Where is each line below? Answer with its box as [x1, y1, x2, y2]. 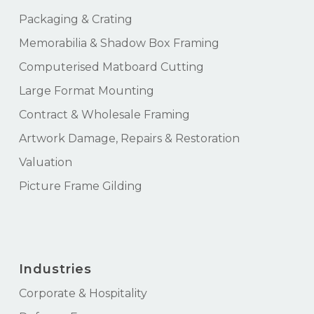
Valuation [18, 156, 72, 170]
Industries [18, 261, 92, 278]
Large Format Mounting [18, 84, 154, 98]
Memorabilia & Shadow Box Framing [18, 36, 219, 50]
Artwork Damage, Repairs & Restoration [18, 132, 240, 146]
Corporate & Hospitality [18, 287, 147, 301]
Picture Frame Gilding [18, 179, 142, 193]
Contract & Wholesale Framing [18, 108, 190, 122]
